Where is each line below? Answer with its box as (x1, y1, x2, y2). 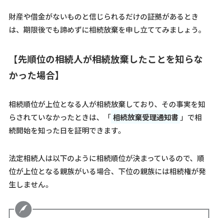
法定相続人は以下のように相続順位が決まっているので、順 (8, 152, 204, 163)
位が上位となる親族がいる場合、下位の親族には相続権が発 (8, 165, 206, 176)
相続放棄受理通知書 (112, 111, 179, 122)
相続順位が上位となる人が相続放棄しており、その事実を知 (8, 98, 205, 109)
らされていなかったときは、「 (8, 111, 111, 122)
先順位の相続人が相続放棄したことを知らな (18, 52, 203, 65)
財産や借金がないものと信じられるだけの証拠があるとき (8, 11, 199, 21)
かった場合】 (8, 68, 64, 81)
